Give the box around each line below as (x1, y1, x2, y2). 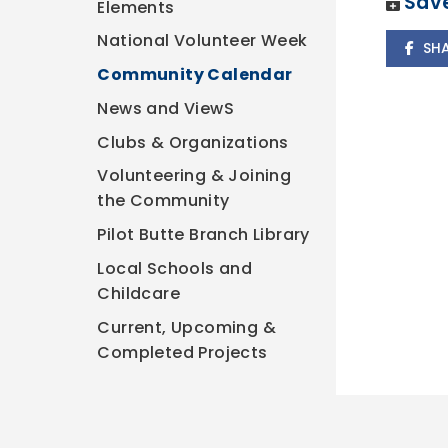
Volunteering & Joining (97, 164, 292, 188)
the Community (97, 189, 230, 213)
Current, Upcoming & (97, 315, 277, 339)
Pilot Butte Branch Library (97, 223, 310, 247)
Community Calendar (97, 63, 293, 87)
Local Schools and (97, 256, 253, 280)
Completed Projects (97, 340, 268, 364)
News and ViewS (97, 96, 235, 120)
